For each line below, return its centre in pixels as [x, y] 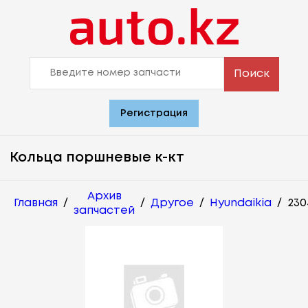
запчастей [104, 210]
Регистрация [154, 113]
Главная [36, 203]
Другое [172, 203]
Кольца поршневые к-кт [97, 157]
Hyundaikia [241, 203]
